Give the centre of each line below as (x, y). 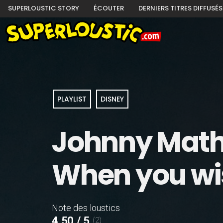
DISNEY (112, 99)
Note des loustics (86, 208)
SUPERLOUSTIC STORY (44, 8)
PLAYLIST (72, 99)
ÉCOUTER (109, 8)
